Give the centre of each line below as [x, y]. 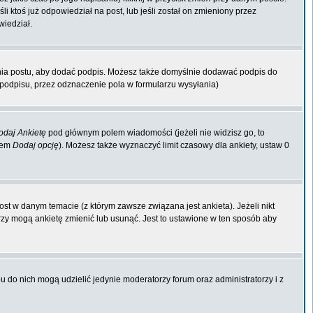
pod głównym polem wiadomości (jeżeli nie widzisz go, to [155, 133]
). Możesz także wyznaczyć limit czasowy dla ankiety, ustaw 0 [174, 145]
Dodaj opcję [36, 145]
